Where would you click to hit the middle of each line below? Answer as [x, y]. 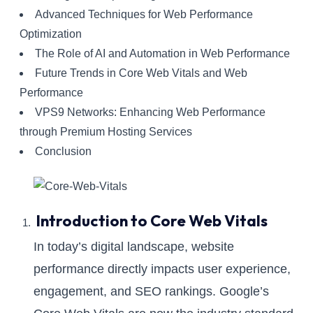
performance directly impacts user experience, [162, 269]
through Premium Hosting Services [106, 132]
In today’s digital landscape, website [134, 247]
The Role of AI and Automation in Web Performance [162, 54]
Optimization [51, 34]
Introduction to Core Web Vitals [152, 221]
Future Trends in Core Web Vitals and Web [141, 73]
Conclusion [63, 152]
